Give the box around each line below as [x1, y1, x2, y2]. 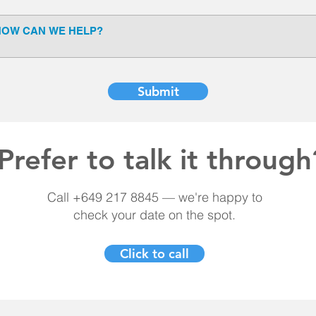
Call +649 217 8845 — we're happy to [47, 189, 262, 205]
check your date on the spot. [73, 207, 236, 223]
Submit [137, 83, 179, 99]
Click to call [120, 245, 189, 262]
